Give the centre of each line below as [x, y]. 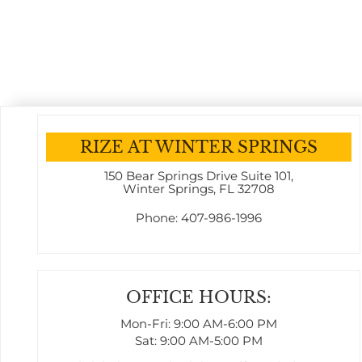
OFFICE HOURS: [198, 297]
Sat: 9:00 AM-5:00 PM [198, 341]
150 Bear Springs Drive [170, 176]
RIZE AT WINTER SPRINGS [198, 147]
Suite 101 [265, 176]
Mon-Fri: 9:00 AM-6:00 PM [198, 324]
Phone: [158, 218]
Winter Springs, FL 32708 [198, 189]
